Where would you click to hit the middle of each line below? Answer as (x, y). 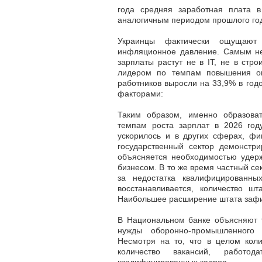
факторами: (140, 94)
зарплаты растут (150, 62)
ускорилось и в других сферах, (183, 136)
